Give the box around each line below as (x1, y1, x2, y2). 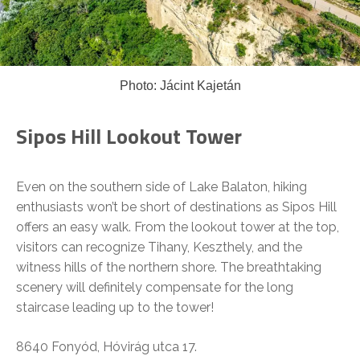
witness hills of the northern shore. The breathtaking (16, 260, 321, 276)
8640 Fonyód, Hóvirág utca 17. (16, 339, 197, 355)
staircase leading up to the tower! (16, 300, 214, 316)
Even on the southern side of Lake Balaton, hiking (16, 179, 307, 195)
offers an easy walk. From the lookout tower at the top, (16, 219, 339, 235)
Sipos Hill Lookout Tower (16, 121, 242, 153)
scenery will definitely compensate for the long (16, 280, 293, 296)
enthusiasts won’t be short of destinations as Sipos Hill (16, 199, 337, 215)
